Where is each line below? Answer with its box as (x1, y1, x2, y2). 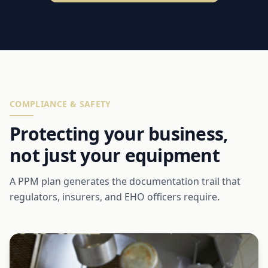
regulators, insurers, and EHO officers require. (10, 190, 220, 203)
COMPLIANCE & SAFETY (10, 98, 111, 109)
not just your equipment (10, 142, 220, 167)
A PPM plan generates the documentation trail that (10, 174, 240, 188)
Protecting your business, (10, 121, 229, 146)
